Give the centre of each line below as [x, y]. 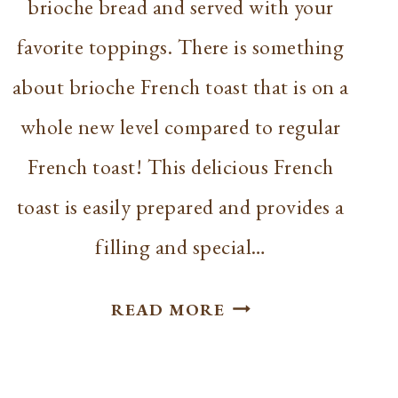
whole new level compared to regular [180, 126]
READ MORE [168, 309]
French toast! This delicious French [180, 166]
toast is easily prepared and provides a [180, 206]
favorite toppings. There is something [181, 46]
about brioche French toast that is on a [180, 86]
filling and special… [181, 246]
